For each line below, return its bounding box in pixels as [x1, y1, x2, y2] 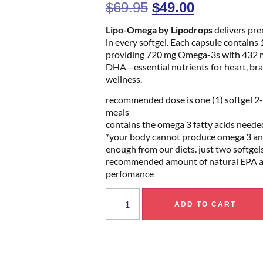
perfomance [105, 168, 154, 180]
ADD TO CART [174, 200, 236, 208]
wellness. [105, 73, 142, 85]
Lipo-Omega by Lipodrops [105, 23, 213, 35]
